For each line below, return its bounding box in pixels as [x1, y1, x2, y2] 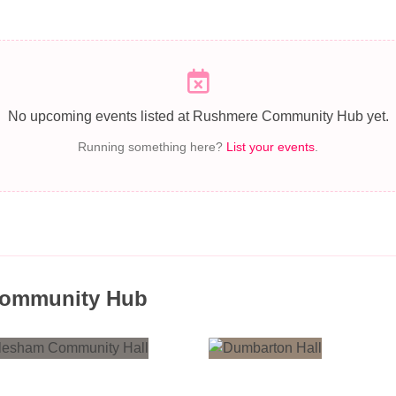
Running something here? [78, 141, 226, 155]
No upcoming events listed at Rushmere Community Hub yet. [7, 109, 389, 125]
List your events [226, 141, 315, 155]
